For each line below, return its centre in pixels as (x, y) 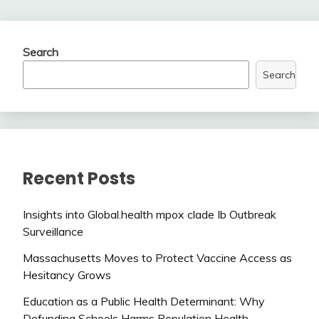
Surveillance (53, 232)
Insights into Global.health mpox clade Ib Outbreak (150, 215)
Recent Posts (79, 179)
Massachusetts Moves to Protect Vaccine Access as (157, 257)
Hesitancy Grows (67, 274)
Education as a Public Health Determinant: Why (144, 301)
